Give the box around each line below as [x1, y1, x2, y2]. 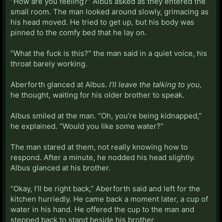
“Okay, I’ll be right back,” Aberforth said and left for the [10, 183, 200, 193]
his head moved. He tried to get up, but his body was [10, 17, 194, 27]
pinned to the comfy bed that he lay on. [10, 27, 147, 37]
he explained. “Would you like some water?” [10, 121, 164, 131]
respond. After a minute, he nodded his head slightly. [10, 152, 195, 162]
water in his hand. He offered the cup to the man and [10, 204, 194, 214]
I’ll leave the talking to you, [109, 79, 202, 89]
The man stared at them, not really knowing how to [10, 142, 188, 152]
